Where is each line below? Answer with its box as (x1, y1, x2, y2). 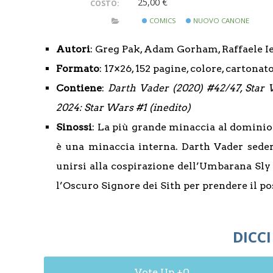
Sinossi (56, 121, 92, 133)
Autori (56, 43, 90, 55)
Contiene (56, 82, 102, 94)
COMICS (147, 16, 176, 25)
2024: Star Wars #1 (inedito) (56, 102, 191, 113)
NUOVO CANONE (191, 16, 250, 25)
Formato (56, 63, 99, 74)
